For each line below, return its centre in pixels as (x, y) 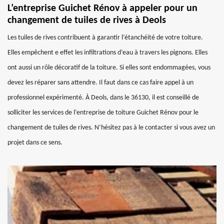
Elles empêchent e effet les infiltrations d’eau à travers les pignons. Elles (107, 53)
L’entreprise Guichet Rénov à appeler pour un (102, 8)
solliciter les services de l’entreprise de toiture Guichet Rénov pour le (103, 113)
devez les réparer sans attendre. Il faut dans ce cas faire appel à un (100, 83)
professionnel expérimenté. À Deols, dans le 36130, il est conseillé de (103, 98)
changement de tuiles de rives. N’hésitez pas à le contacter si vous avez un (111, 128)
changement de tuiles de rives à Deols (87, 20)
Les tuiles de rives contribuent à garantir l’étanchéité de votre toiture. (105, 38)
